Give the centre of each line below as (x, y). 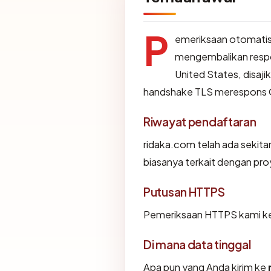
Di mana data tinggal (197, 244)
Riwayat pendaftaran (200, 121)
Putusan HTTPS (184, 191)
